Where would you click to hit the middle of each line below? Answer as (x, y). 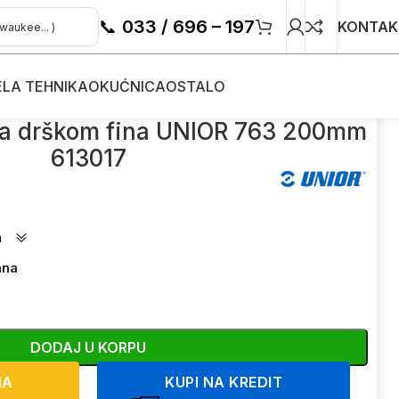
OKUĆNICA (127, 86)
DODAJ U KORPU (89, 347)
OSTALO (195, 86)
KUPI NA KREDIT (224, 382)
